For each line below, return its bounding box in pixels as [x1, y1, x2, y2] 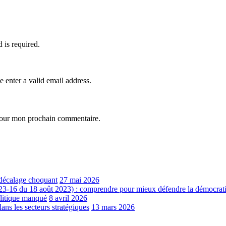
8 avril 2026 [49, 194, 87, 203]
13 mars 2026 [91, 203, 135, 212]
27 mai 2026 [60, 176, 99, 185]
